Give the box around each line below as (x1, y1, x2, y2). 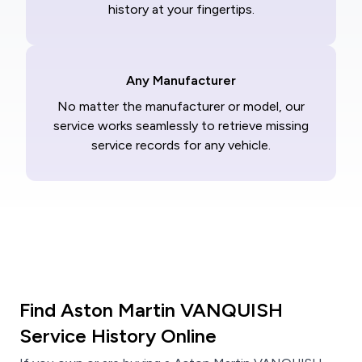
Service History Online (19, 324, 217, 348)
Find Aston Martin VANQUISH (19, 298, 283, 322)
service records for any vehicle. (91, 137, 271, 154)
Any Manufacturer (126, 73, 236, 89)
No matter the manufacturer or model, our (57, 99, 305, 115)
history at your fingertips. (107, 2, 255, 18)
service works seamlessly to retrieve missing (53, 118, 309, 134)
